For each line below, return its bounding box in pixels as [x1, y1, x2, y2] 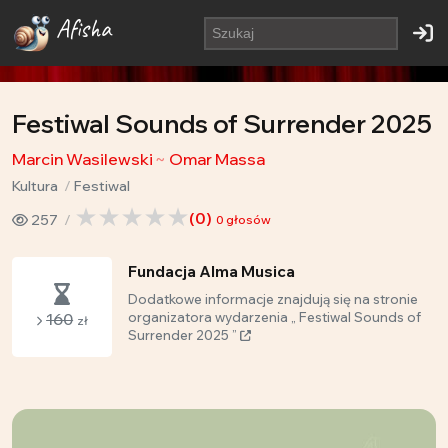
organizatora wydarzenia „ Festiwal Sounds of [128, 309, 421, 325]
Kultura [12, 177, 58, 195]
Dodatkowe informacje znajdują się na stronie [128, 291, 418, 307]
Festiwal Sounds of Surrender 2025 [12, 108, 432, 139]
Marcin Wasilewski [12, 149, 153, 169]
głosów [223, 212, 271, 227]
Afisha [56, 13, 111, 45]
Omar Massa [169, 149, 265, 169]
